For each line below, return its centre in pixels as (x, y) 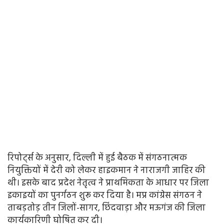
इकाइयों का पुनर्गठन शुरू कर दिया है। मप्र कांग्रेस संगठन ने (105, 196)
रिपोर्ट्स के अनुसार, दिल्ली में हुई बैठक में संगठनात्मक (97, 158)
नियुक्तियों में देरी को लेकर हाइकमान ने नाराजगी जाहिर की (106, 171)
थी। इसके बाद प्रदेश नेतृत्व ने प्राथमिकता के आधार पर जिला (108, 183)
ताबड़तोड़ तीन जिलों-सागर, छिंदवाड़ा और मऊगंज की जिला (106, 208)
